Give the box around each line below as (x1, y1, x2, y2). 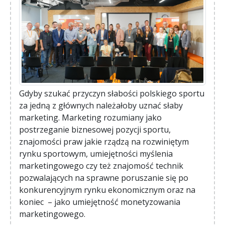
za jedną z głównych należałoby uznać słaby (19, 100, 183, 111)
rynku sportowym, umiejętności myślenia (19, 148, 173, 160)
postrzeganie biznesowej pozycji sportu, (19, 124, 171, 136)
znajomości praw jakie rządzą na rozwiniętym (19, 136, 189, 148)
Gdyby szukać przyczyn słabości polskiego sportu (19, 88, 204, 99)
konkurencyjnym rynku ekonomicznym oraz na (19, 184, 195, 196)
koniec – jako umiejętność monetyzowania (19, 196, 180, 208)
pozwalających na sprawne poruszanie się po (19, 172, 188, 184)
